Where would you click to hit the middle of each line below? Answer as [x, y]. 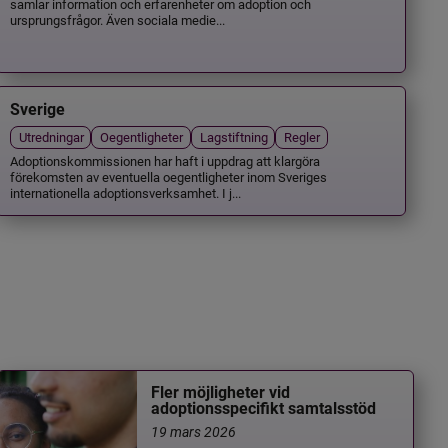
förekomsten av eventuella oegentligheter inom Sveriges [169, 176]
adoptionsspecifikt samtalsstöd [264, 409]
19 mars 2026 [194, 432]
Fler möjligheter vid [221, 393]
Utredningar [52, 137]
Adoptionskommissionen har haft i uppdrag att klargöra [165, 160]
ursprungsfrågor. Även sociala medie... [118, 19]
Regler [302, 137]
